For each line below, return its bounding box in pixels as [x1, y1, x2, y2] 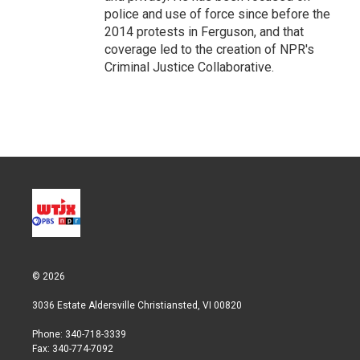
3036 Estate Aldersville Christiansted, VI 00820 [32, 299, 242, 311]
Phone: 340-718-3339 [32, 328, 126, 340]
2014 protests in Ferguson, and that [104, 23, 304, 39]
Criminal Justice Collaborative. [104, 59, 274, 75]
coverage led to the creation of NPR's [104, 41, 314, 57]
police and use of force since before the [104, 6, 330, 22]
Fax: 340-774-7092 [32, 342, 113, 354]
